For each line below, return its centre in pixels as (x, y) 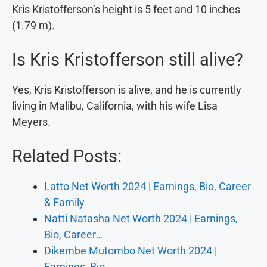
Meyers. (31, 122)
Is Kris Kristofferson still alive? (128, 59)
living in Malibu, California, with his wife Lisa (115, 105)
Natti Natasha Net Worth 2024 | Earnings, (141, 218)
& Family (64, 202)
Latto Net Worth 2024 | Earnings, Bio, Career (148, 186)
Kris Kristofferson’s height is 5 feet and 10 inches (126, 9)
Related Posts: (67, 156)
